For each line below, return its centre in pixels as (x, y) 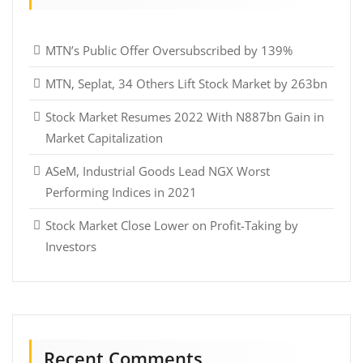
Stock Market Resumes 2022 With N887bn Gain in (185, 116)
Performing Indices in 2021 (121, 192)
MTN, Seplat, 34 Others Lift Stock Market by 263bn (186, 83)
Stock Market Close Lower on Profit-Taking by (172, 225)
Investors (71, 246)
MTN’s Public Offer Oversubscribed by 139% (169, 50)
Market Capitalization (104, 137)
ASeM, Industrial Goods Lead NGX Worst (158, 171)
